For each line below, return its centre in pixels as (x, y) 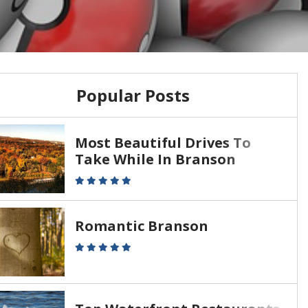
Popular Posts (133, 95)
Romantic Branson (142, 226)
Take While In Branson (155, 159)
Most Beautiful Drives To (163, 143)
